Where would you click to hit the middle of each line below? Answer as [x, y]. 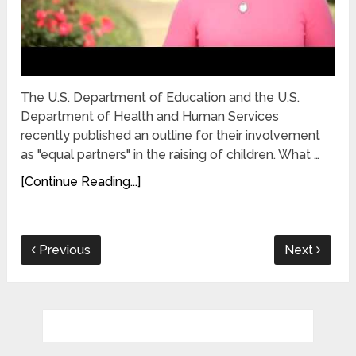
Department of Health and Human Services [150, 116]
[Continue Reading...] [81, 181]
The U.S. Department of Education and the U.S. [161, 97]
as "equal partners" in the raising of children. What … [170, 154]
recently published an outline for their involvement [171, 135]
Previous [64, 250]
